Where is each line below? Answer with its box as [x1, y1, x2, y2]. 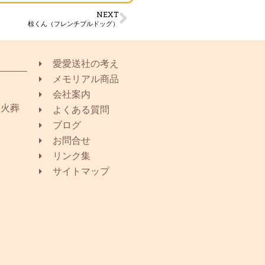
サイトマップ [52, 165, 109, 177]
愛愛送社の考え [52, 57, 119, 69]
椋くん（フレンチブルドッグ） [28, 18, 119, 28]
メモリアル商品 [52, 73, 119, 85]
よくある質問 [52, 104, 109, 115]
